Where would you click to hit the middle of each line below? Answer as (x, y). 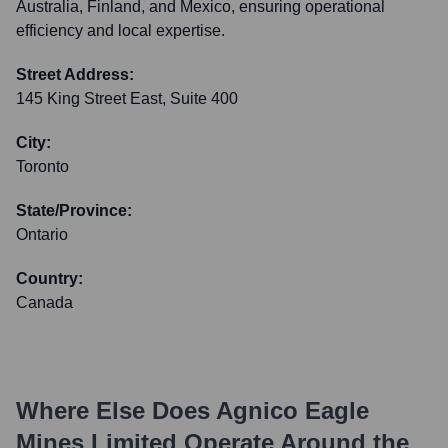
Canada (44, 302)
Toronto (42, 166)
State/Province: (74, 210)
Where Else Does (116, 410)
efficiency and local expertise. (120, 30)
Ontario (42, 234)
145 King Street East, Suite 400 (127, 98)
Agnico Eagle (292, 410)
